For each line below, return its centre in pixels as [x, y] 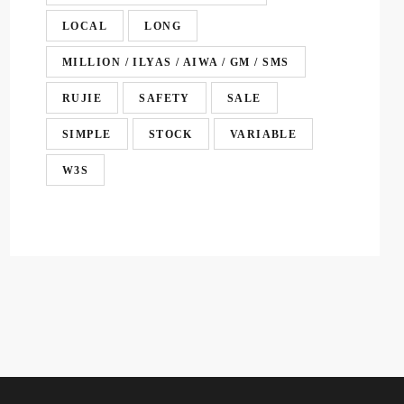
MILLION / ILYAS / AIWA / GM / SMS [176, 62]
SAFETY [165, 98]
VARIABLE [263, 134]
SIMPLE [87, 134]
